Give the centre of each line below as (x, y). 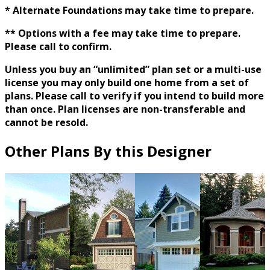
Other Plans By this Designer (108, 151)
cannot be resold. (46, 123)
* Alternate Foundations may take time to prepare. (129, 11)
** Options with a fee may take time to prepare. (123, 33)
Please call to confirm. (58, 47)
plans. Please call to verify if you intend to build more (134, 96)
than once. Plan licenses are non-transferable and (125, 109)
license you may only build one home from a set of (127, 83)
